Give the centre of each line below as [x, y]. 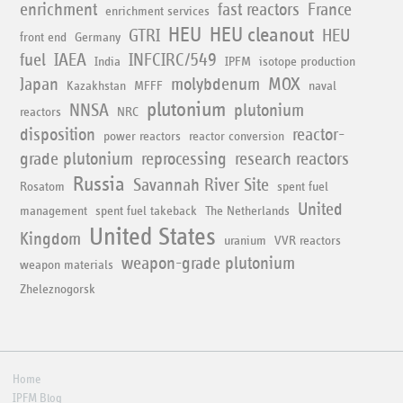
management [54, 210]
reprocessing [184, 159]
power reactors [143, 136]
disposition [58, 134]
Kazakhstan [97, 85]
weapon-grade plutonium [209, 263]
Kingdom [51, 239]
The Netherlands [248, 210]
